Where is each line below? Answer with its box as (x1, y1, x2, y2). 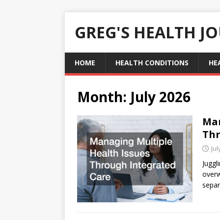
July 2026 (130, 87, 191, 106)
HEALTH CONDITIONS (115, 58, 189, 67)
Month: (77, 87, 130, 106)
